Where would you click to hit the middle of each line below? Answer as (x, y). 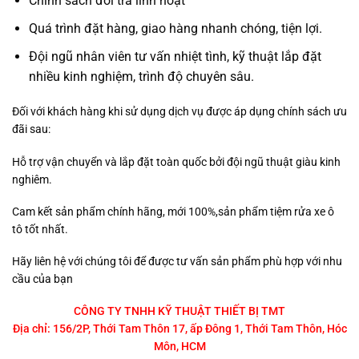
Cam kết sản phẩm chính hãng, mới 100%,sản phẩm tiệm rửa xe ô (173, 211)
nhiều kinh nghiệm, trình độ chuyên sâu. (141, 76)
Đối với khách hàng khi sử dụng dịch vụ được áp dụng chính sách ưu (179, 112)
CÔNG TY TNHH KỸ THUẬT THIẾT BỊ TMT (179, 311)
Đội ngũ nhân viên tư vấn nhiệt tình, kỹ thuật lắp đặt (175, 56)
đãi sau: (31, 129)
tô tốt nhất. (40, 229)
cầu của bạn (42, 279)
